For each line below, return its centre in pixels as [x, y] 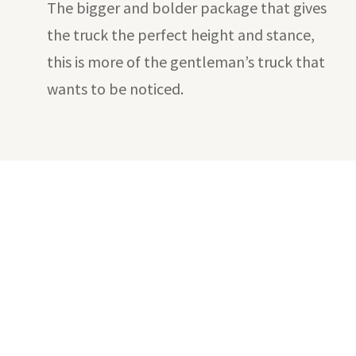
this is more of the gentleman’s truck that [186, 62]
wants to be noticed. [115, 89]
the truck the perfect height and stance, [180, 35]
